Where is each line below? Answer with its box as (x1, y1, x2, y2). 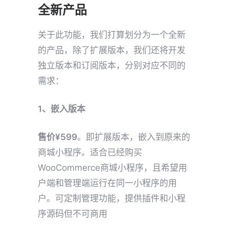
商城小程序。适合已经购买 (38, 147, 142, 158)
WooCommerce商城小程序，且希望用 (38, 163, 187, 173)
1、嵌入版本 (38, 104, 85, 114)
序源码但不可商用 (38, 209, 107, 219)
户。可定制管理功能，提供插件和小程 (38, 193, 186, 204)
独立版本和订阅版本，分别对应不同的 (38, 60, 186, 71)
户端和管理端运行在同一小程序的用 (38, 178, 177, 189)
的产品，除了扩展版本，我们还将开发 (38, 45, 186, 56)
